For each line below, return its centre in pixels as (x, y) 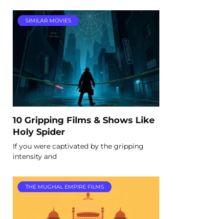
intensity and (35, 156)
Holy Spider (39, 131)
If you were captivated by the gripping (78, 146)
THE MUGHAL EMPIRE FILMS (65, 187)
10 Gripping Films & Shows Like (84, 120)
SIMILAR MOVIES (48, 20)
